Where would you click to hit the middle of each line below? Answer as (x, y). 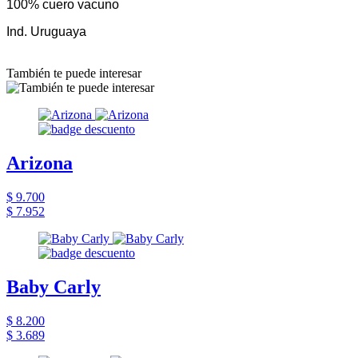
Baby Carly (54, 286)
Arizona (40, 163)
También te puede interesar (74, 73)
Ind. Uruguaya (46, 31)
